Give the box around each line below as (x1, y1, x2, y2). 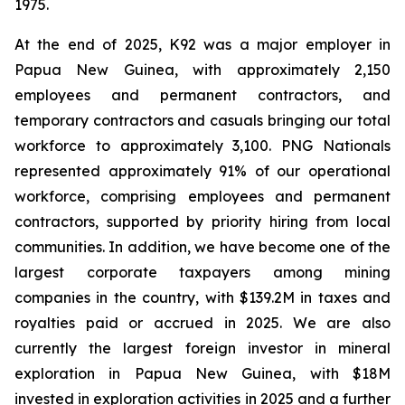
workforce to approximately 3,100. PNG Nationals (14, 137, 391, 155)
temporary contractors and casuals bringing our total (14, 111, 391, 129)
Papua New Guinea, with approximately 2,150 (14, 61, 391, 79)
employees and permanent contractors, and (14, 86, 391, 104)
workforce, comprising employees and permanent (14, 187, 391, 205)
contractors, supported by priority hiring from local (14, 212, 391, 231)
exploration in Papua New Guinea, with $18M (14, 364, 391, 382)
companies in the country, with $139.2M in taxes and (14, 288, 391, 306)
